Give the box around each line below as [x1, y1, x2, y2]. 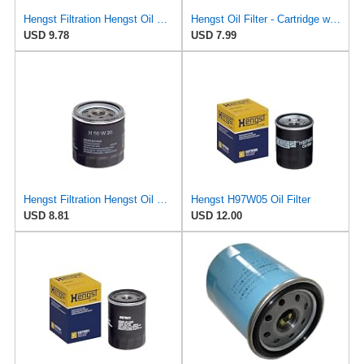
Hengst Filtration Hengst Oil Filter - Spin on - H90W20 [156, 193, 167, 206]
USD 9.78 [23, 29, 69, 42]
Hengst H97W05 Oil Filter [191, 193, 310, 206]
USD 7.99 [191, 29, 236, 42]
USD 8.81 [23, 210, 69, 223]
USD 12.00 [191, 210, 242, 223]
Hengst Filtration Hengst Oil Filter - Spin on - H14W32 [156, 13, 167, 26]
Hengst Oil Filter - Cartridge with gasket [330, 13, 340, 26]
